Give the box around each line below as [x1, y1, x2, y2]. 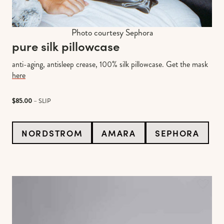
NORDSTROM [21, 126, 83, 138]
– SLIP [32, 96, 51, 106]
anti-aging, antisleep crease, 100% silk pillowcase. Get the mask [12, 58, 208, 70]
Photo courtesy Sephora [71, 26, 153, 39]
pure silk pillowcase [12, 37, 119, 54]
